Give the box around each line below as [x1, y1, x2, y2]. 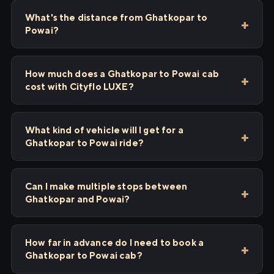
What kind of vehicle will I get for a [25, 125, 183, 135]
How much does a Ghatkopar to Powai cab [25, 68, 220, 79]
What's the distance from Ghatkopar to [25, 12, 207, 23]
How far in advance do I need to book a [25, 237, 204, 248]
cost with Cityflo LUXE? [25, 81, 134, 92]
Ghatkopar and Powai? [25, 194, 130, 204]
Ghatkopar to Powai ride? [25, 138, 144, 148]
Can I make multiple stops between [25, 181, 188, 191]
